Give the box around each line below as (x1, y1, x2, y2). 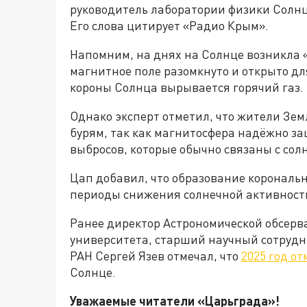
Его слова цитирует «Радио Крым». (70, 18, 269, 34)
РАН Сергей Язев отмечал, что (70, 248, 241, 264)
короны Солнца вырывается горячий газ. (70, 79, 304, 95)
